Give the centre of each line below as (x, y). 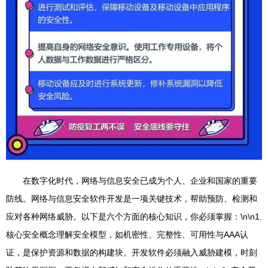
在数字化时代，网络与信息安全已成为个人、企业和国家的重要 (140, 181)
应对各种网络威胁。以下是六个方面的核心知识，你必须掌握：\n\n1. (134, 217)
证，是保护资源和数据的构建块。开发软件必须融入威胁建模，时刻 (132, 253)
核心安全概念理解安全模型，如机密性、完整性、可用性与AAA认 (127, 235)
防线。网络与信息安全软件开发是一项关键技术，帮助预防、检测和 (132, 199)
